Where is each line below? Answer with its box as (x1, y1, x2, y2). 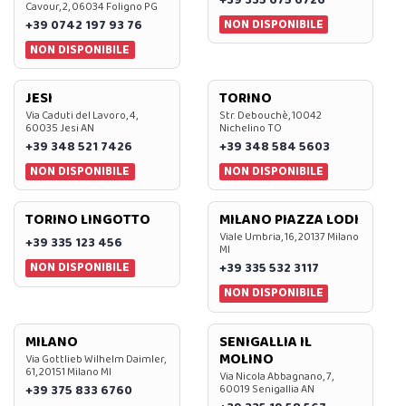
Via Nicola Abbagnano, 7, (218, 367, 333, 385)
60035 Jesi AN (25, 119, 94, 137)
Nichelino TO (218, 119, 282, 137)
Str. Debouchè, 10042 (218, 106, 322, 124)
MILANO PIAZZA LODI (218, 208, 359, 232)
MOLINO (218, 347, 274, 371)
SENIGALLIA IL (218, 330, 312, 353)
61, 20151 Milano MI (25, 362, 111, 381)
